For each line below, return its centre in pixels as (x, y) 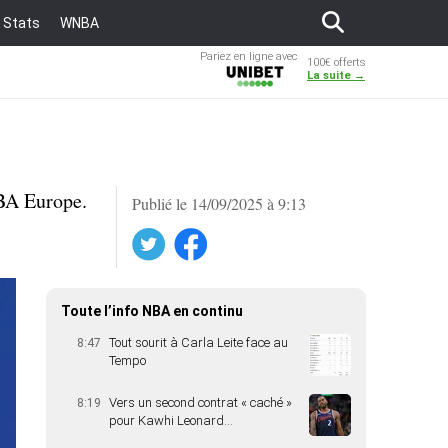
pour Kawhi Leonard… (171, 420)
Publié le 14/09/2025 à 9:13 (219, 203)
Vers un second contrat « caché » (200, 402)
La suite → (336, 75)
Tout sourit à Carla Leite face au (198, 342)
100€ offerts (336, 62)
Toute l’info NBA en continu (152, 311)
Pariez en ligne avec (248, 56)
